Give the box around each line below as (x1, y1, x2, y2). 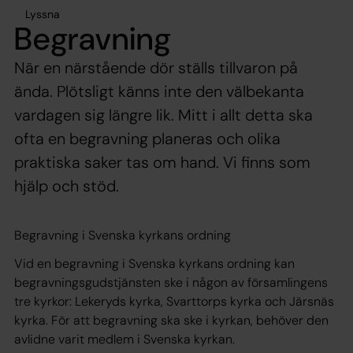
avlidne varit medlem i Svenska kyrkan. (14, 330, 238, 347)
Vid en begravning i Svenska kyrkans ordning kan (14, 255, 295, 272)
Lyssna (25, 6, 60, 21)
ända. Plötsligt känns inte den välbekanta (14, 80, 304, 102)
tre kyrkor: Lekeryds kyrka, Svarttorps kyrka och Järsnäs (14, 292, 334, 310)
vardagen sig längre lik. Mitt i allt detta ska (14, 104, 313, 125)
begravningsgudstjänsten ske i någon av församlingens (14, 273, 328, 291)
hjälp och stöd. (14, 175, 119, 196)
